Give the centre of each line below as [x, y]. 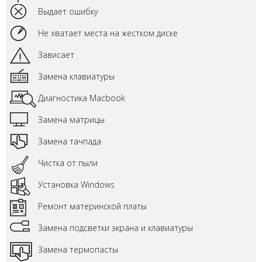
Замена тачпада [70, 141]
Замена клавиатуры [76, 76]
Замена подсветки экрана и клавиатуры [116, 228]
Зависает [56, 55]
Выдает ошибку [68, 11]
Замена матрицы [71, 120]
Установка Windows [76, 185]
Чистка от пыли [68, 163]
